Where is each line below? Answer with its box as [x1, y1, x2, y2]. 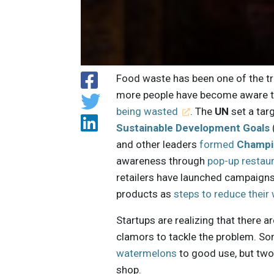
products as [116, 188, 174, 201]
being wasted [116, 105, 179, 118]
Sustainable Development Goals [116, 122, 270, 135]
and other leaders [116, 138, 200, 151]
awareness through [116, 155, 208, 168]
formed [199, 138, 237, 151]
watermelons [116, 247, 177, 260]
